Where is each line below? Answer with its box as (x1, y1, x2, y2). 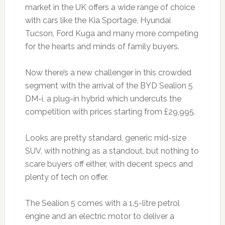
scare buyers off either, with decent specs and (25, 159, 193, 169)
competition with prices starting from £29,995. (25, 107, 195, 117)
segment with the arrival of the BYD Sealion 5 (25, 81, 193, 91)
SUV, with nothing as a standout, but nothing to (25, 146, 199, 156)
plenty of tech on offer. (25, 172, 108, 182)
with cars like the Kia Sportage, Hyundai (25, 16, 171, 26)
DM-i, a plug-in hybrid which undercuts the (25, 94, 181, 104)
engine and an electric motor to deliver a (25, 211, 174, 221)
